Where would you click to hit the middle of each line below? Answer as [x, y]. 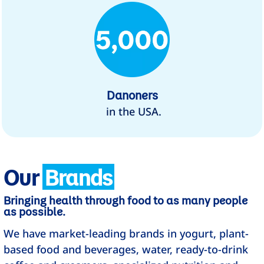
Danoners [132, 95]
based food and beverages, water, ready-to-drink [126, 250]
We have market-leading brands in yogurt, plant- [126, 234]
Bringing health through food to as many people [126, 200]
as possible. [35, 212]
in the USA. [132, 112]
